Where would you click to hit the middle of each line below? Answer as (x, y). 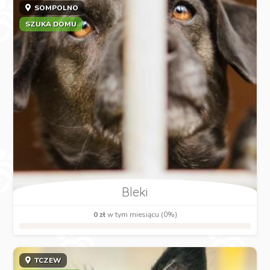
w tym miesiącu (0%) (141, 215)
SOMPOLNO (56, 8)
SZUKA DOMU (51, 24)
